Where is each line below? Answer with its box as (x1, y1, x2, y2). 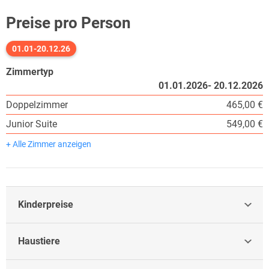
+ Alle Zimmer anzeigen (6, 139, 91, 149)
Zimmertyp (6, 65, 53, 77)
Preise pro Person (6, 13, 131, 32)
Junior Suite (6, 118, 57, 130)
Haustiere (18, 235, 60, 247)
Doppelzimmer (6, 98, 68, 110)
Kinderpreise (18, 198, 73, 210)
